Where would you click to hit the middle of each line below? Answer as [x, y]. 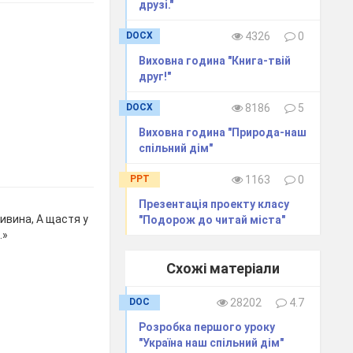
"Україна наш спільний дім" [212, 343]
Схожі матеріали [223, 269]
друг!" [155, 77]
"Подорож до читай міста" [212, 220]
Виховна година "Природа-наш [223, 133]
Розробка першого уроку [207, 327]
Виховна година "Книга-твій [215, 61]
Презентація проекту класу [214, 204]
